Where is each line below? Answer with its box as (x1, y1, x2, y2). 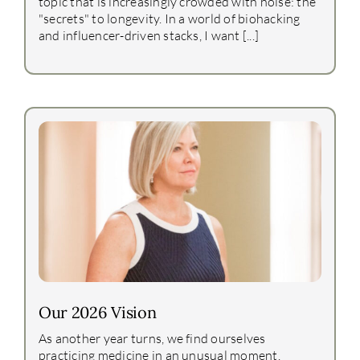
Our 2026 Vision (38, 301, 157, 322)
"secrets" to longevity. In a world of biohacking (38, 10, 301, 27)
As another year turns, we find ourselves (38, 329, 266, 346)
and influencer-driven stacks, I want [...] (38, 27, 260, 43)
